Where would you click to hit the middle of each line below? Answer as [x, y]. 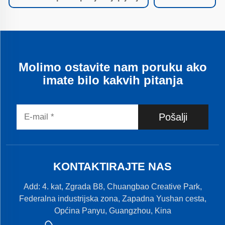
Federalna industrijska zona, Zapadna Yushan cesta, [113, 199]
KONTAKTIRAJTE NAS [113, 167]
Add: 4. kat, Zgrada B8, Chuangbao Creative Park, [113, 187]
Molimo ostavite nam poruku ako [113, 67]
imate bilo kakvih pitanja [113, 80]
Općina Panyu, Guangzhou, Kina [113, 211]
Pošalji [173, 117]
